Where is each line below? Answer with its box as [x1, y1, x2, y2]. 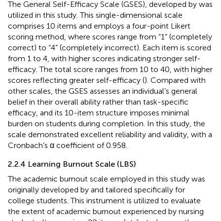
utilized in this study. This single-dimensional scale [8, 10, 183, 20]
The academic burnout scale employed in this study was [8, 174, 205, 184]
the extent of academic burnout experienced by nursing [8, 206, 204, 216]
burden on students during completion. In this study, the [8, 118, 205, 128]
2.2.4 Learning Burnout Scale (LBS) [8, 159, 136, 169]
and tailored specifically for [91, 184, 185, 194]
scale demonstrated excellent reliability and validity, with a [8, 129, 212, 139]
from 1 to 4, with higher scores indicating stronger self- [8, 53, 201, 63]
